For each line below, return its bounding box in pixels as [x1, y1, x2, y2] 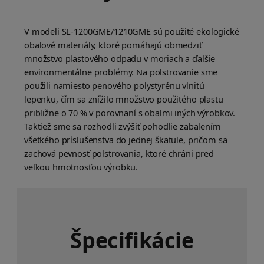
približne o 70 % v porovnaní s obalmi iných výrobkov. [24, 107, 236, 119]
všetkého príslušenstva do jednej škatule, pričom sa [24, 134, 227, 146]
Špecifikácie [70, 226, 194, 255]
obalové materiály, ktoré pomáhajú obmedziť [24, 39, 202, 51]
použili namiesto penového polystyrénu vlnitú [24, 80, 204, 92]
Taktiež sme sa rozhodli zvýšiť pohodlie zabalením [24, 120, 221, 133]
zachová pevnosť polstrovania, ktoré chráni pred [24, 147, 214, 160]
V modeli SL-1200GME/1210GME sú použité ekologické [24, 25, 239, 38]
